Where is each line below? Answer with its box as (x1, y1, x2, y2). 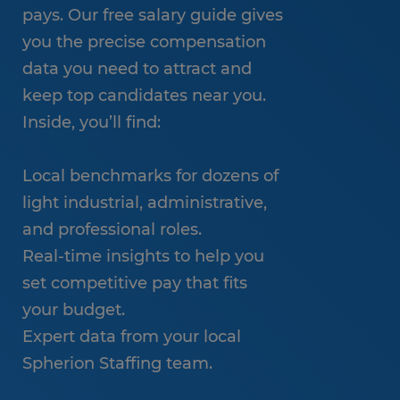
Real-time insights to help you (22, 246, 264, 266)
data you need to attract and (22, 59, 252, 79)
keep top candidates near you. (22, 86, 266, 105)
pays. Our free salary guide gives (22, 5, 283, 25)
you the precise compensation (22, 32, 266, 52)
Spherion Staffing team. (22, 354, 212, 373)
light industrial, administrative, (22, 193, 267, 212)
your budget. (22, 300, 125, 320)
